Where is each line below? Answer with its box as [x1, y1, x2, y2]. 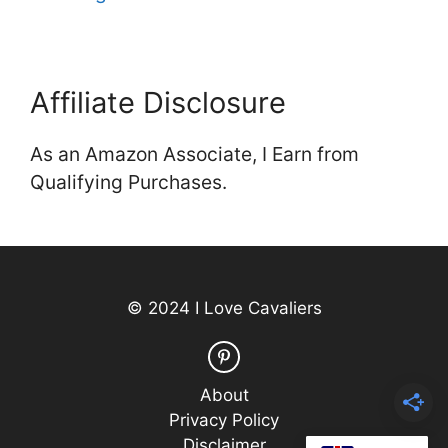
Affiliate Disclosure [30, 85, 286, 121]
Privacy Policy [169, 409, 279, 430]
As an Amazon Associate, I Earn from [30, 142, 359, 167]
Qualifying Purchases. [30, 170, 227, 195]
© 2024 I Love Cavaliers [126, 298, 322, 319]
